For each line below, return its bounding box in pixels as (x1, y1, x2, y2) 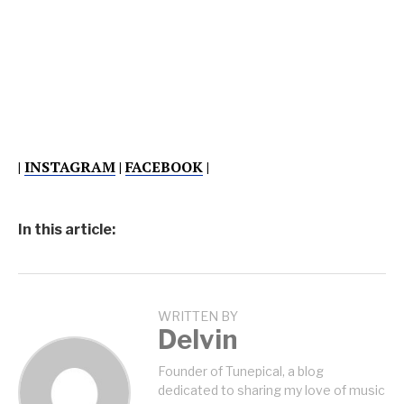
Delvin (158, 324, 237, 355)
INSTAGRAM (24, 157, 115, 177)
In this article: (18, 221, 115, 238)
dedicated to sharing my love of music (158, 382, 385, 398)
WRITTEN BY (158, 308, 238, 325)
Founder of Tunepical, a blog (158, 363, 324, 379)
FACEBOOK (125, 157, 203, 177)
